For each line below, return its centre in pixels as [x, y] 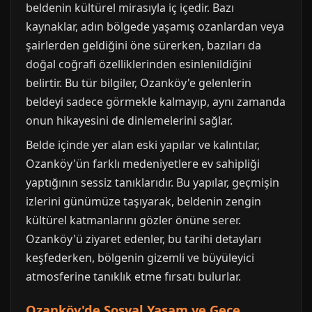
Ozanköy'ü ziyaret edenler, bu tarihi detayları [143, 239]
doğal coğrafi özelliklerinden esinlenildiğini [139, 64]
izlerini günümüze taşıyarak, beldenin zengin [143, 201]
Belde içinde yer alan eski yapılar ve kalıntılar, [143, 145]
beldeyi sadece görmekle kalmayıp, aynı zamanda [156, 102]
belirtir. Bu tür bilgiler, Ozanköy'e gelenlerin [139, 83]
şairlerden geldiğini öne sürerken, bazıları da [143, 45]
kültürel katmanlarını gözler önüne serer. [133, 220]
